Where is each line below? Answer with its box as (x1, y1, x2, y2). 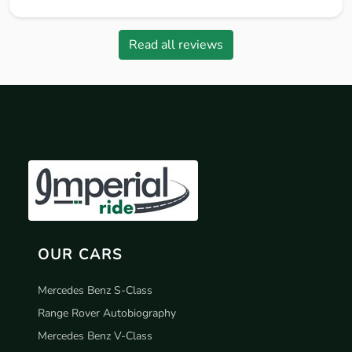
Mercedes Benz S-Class (38, 282, 152, 298)
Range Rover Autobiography (38, 305, 176, 321)
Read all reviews (129, 35, 223, 53)
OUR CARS (38, 244, 123, 264)
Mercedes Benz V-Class (38, 328, 152, 343)
